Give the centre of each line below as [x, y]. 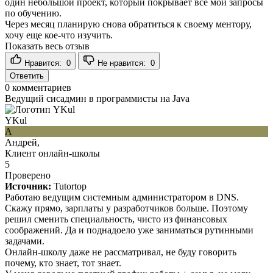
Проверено [28, 175]
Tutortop [70, 186]
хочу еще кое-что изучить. [59, 35]
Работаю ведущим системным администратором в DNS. [122, 197]
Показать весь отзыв [47, 46]
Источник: [28, 186]
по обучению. [33, 13]
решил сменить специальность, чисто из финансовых [116, 219]
